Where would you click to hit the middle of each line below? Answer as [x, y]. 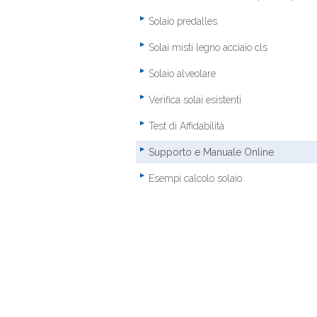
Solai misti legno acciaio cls [208, 47]
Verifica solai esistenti [195, 100]
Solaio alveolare [182, 74]
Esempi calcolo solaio [195, 178]
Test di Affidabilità [186, 126]
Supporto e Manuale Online [211, 152]
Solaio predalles [183, 21]
